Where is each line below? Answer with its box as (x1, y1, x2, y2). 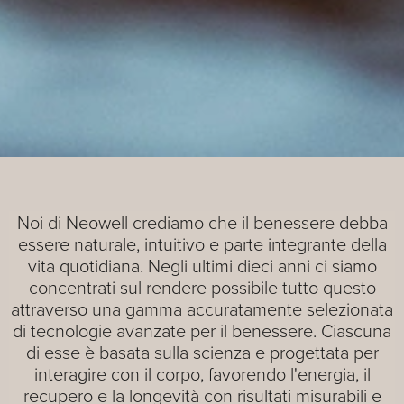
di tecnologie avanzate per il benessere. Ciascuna (13, 317, 391, 343)
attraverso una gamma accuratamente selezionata (11, 295, 393, 321)
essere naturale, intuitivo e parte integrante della (17, 230, 387, 256)
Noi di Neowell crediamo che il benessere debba (16, 208, 388, 234)
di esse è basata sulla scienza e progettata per (25, 338, 379, 364)
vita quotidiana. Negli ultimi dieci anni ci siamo (27, 252, 377, 278)
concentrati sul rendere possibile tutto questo (28, 273, 376, 299)
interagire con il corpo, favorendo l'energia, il (33, 360, 371, 386)
